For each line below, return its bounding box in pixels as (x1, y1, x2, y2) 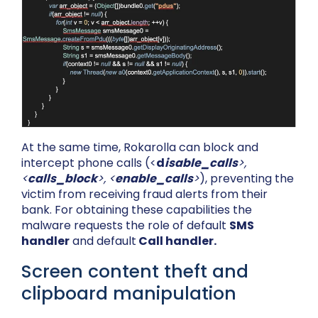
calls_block (28, 170, 97, 187)
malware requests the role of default (21, 216, 229, 234)
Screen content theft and (21, 258, 248, 284)
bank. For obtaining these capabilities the (21, 201, 252, 218)
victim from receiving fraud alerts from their (21, 185, 268, 202)
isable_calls (165, 154, 238, 171)
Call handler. (136, 232, 216, 249)
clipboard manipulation (21, 280, 236, 306)
